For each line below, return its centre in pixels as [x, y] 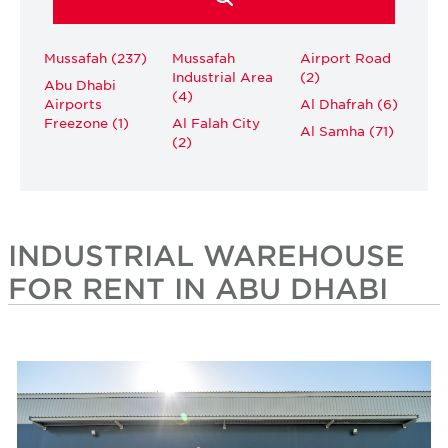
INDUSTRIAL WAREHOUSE [206, 254]
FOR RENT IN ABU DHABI [198, 287]
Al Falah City [216, 122]
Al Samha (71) [347, 130]
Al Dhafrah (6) [349, 103]
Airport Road [345, 57]
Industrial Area [222, 76]
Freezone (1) [86, 122]
